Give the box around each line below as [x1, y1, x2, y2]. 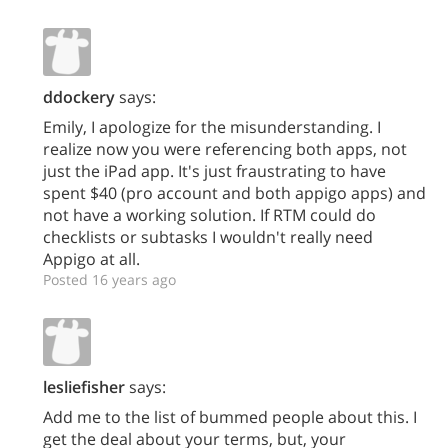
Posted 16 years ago [43, 270, 176, 289]
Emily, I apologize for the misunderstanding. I [43, 116, 381, 138]
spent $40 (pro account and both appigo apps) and [43, 182, 426, 204]
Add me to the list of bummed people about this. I [43, 406, 417, 428]
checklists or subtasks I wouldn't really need [43, 226, 373, 248]
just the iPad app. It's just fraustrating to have [43, 160, 386, 182]
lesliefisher [43, 376, 125, 398]
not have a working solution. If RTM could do [43, 204, 376, 226]
